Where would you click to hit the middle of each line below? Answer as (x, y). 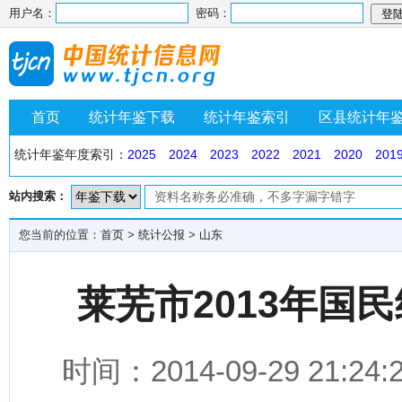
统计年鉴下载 (132, 117)
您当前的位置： (60, 235)
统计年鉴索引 (247, 117)
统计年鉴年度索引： (71, 154)
